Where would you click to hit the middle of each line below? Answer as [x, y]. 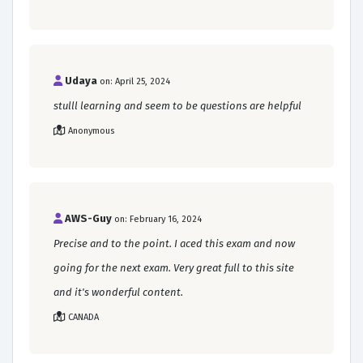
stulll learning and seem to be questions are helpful [177, 106]
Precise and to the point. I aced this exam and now [174, 244]
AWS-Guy [88, 219]
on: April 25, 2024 [135, 82]
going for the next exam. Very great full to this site [174, 268]
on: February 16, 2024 [158, 220]
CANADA [83, 318]
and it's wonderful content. [118, 293]
